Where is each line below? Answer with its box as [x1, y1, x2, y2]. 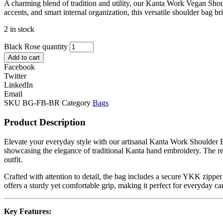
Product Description [4, 117, 86, 128]
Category [62, 99, 91, 108]
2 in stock [4, 25, 34, 34]
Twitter [4, 72, 26, 81]
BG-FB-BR [22, 99, 62, 108]
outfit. [4, 155, 22, 164]
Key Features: [4, 207, 51, 216]
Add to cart [8, 54, 40, 62]
